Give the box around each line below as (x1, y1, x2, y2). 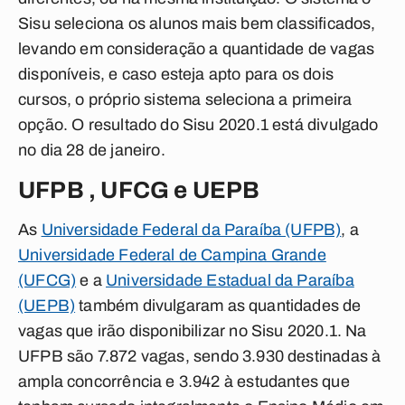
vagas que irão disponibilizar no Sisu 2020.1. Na (18, 322, 367, 340)
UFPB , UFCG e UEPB (18, 177, 260, 202)
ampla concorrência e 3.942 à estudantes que (18, 372, 350, 391)
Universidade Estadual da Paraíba (106, 271, 354, 289)
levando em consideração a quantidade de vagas (18, 40, 375, 58)
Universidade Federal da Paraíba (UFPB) (41, 221, 342, 239)
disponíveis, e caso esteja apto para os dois (18, 65, 334, 83)
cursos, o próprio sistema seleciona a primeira (18, 90, 353, 108)
